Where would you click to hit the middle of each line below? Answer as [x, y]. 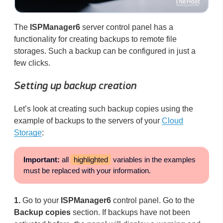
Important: [41, 159]
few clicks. [32, 63]
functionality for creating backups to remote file [95, 39]
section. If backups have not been [130, 213]
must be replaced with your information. [87, 170]
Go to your [41, 201]
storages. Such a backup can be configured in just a [105, 51]
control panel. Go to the [153, 201]
